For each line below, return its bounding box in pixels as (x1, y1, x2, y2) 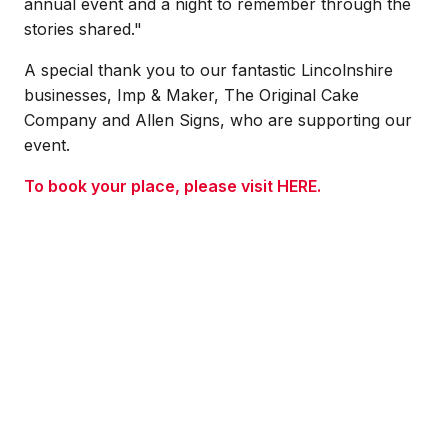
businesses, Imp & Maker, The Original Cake (24, 85, 359, 105)
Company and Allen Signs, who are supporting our (24, 110, 412, 130)
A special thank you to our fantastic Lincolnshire (24, 60, 393, 80)
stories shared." (24, 19, 142, 39)
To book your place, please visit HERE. (24, 176, 321, 196)
